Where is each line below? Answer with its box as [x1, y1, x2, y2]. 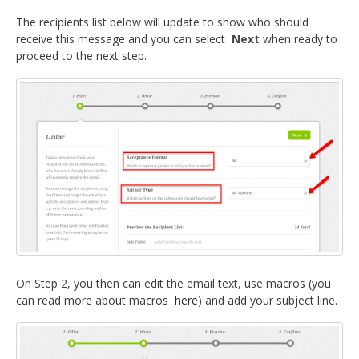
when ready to [260, 30, 337, 46]
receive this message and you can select [16, 30, 232, 46]
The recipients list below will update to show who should [16, 14, 309, 30]
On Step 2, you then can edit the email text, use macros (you [16, 276, 331, 292]
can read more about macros [16, 292, 175, 309]
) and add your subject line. [198, 292, 341, 309]
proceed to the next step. [16, 47, 147, 63]
